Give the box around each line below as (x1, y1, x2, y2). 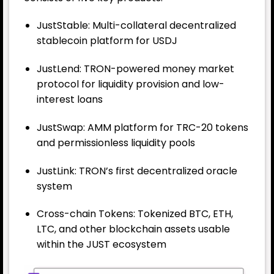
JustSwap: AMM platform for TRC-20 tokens (36, 120, 248, 135)
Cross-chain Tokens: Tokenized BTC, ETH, (36, 207, 233, 221)
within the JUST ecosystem (36, 237, 166, 252)
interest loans (36, 92, 103, 107)
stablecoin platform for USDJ (36, 34, 177, 48)
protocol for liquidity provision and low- (36, 77, 224, 92)
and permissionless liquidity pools (36, 135, 195, 150)
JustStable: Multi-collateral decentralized (36, 18, 236, 33)
